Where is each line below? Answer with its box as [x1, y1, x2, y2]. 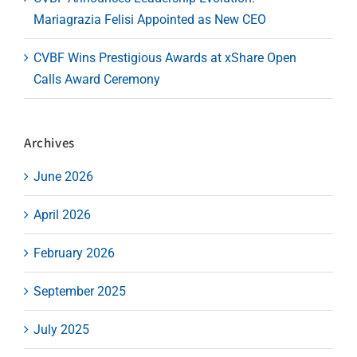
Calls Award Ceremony [33, 72, 160, 87]
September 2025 [33, 283, 126, 299]
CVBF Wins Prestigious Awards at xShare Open [33, 50, 296, 65]
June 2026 [33, 168, 93, 184]
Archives [24, 134, 75, 151]
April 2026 [33, 206, 91, 222]
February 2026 [33, 245, 115, 261]
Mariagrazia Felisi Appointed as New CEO [33, 12, 266, 27]
